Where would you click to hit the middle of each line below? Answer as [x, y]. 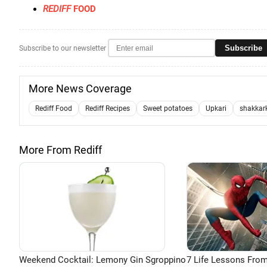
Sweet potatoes [168, 108]
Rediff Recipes [108, 108]
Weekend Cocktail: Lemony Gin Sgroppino [103, 260]
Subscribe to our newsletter [63, 48]
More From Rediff [60, 150]
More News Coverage [80, 89]
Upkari [216, 108]
